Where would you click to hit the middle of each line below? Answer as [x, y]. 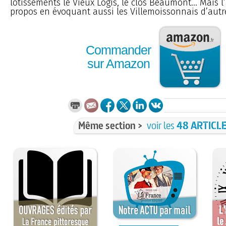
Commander [118, 50]
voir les [162, 125]
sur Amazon [118, 64]
